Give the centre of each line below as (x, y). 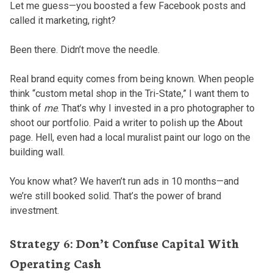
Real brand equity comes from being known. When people (132, 79)
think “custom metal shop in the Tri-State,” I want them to (129, 93)
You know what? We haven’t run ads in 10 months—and (124, 181)
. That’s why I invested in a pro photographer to (156, 108)
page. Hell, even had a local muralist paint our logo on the (130, 137)
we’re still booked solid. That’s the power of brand (115, 196)
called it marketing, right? (62, 20)
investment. (34, 210)
